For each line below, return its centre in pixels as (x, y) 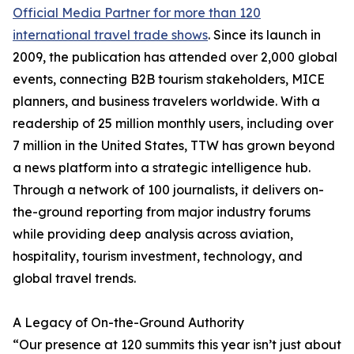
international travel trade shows (110, 35)
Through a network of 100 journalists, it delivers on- (168, 190)
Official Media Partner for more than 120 (137, 13)
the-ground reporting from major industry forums (162, 212)
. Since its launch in (264, 35)
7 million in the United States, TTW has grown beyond (174, 146)
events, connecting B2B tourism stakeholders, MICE (169, 79)
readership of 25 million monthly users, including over (173, 124)
